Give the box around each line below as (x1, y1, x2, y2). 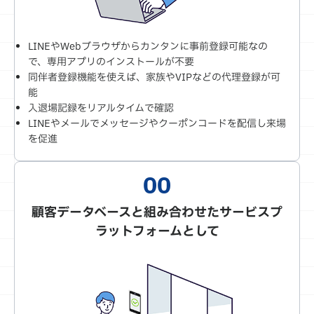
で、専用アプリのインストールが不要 (28, 54, 194, 69)
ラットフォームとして (95, 221, 219, 241)
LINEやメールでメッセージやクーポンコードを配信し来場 (28, 116, 286, 131)
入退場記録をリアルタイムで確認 (28, 100, 174, 116)
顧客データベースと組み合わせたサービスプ (32, 203, 282, 222)
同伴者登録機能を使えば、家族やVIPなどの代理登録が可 (28, 69, 280, 85)
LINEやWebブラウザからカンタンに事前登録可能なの (28, 39, 268, 54)
